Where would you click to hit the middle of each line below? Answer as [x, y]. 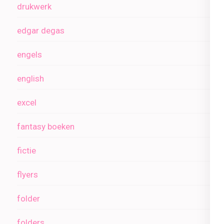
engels [29, 54]
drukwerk [34, 6]
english [30, 78]
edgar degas [41, 30]
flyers [27, 174]
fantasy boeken [46, 126]
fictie [26, 150]
